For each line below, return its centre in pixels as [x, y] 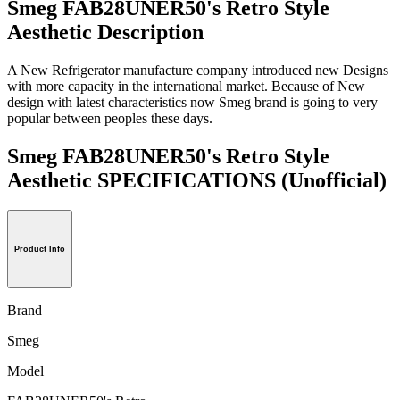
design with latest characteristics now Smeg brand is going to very [192, 102]
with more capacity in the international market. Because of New [186, 86]
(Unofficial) [334, 180]
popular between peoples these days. [110, 118]
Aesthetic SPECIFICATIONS [144, 180]
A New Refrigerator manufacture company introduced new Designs [198, 70]
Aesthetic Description [105, 32]
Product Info [40, 250]
